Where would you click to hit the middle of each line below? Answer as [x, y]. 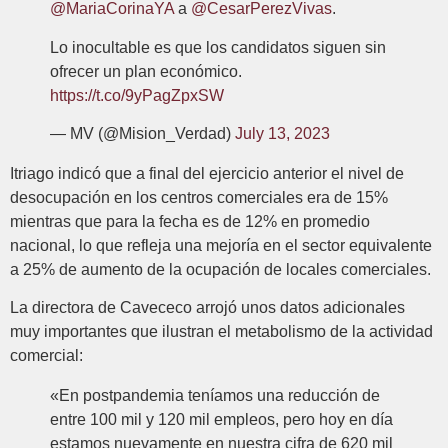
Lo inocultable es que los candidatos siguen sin [218, 47]
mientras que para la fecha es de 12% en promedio [190, 222]
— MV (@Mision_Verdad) [142, 134]
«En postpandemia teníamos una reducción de [215, 396]
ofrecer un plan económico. [146, 71]
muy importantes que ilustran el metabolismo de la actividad [221, 332]
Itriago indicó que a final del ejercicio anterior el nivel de [207, 174]
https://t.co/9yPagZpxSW [137, 95]
